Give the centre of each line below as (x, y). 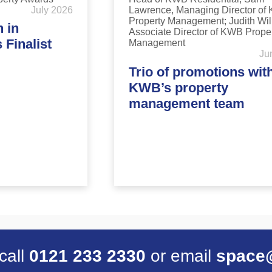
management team (187, 104)
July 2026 (52, 10)
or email (181, 256)
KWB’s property (178, 88)
